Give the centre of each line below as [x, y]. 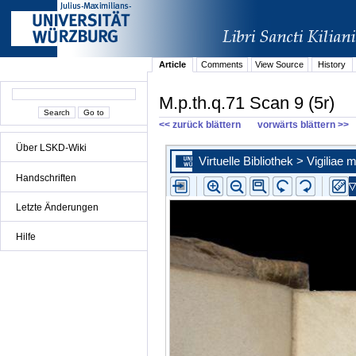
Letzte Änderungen [57, 207]
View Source [280, 65]
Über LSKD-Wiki [51, 148]
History [332, 65]
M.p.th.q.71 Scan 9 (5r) [247, 103]
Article [173, 65]
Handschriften [46, 178]
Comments [222, 65]
